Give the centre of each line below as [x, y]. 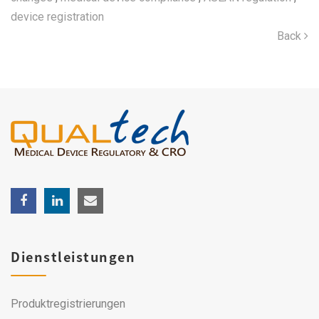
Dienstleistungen [73, 257]
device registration [57, 17]
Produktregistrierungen [68, 304]
